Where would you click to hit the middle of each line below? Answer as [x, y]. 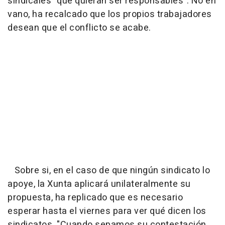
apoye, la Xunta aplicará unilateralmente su [99, 184]
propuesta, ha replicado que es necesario [95, 198]
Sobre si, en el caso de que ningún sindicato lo [109, 171]
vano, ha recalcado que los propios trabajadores [110, 14]
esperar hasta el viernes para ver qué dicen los [107, 211]
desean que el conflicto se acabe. [79, 28]
